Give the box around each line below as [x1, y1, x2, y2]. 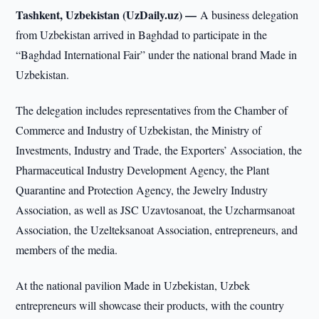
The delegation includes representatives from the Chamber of [16, 103, 288, 117]
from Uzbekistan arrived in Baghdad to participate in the [16, 27, 268, 42]
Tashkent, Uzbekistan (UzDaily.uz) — [16, 6, 201, 23]
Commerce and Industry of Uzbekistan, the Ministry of [16, 122, 262, 137]
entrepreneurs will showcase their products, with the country [16, 298, 285, 313]
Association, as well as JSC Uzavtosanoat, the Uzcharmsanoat [16, 202, 296, 217]
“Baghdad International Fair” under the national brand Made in [16, 47, 298, 62]
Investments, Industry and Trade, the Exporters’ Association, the [16, 142, 303, 157]
